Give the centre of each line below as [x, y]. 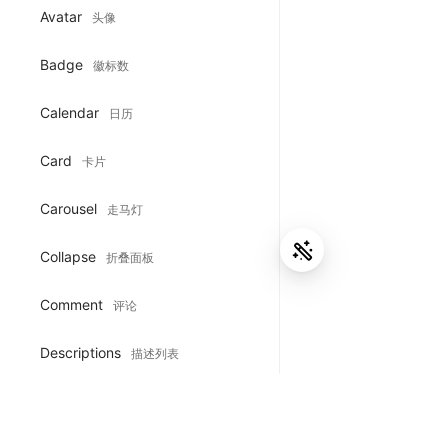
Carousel [70, 208]
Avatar [63, 16]
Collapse [70, 256]
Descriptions [82, 352]
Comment [73, 304]
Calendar [71, 112]
